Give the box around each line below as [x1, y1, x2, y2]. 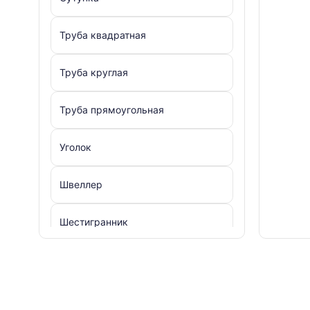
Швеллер [60, 179, 102, 191]
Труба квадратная [60, 29, 146, 42]
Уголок [60, 141, 91, 154]
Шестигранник [60, 216, 128, 228]
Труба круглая [60, 66, 128, 79]
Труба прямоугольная [60, 104, 164, 116]
